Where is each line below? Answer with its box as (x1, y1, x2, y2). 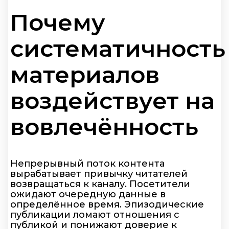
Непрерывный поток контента (10, 158, 165, 170)
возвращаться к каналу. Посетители (10, 178, 190, 190)
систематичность (10, 34, 225, 62)
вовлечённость (10, 112, 198, 141)
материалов (10, 60, 159, 88)
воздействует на (10, 86, 215, 114)
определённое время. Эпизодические (10, 199, 204, 211)
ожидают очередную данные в (10, 189, 166, 200)
